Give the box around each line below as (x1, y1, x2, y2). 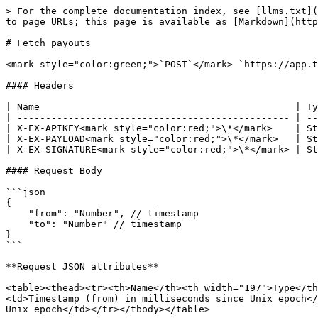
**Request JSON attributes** (6, 261, 159, 272)
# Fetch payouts (6, 38, 91, 48)
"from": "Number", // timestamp (6, 208, 28, 219)
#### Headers (6, 80, 74, 91)
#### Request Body (6, 165, 102, 176)
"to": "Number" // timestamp (6, 219, 28, 229)
